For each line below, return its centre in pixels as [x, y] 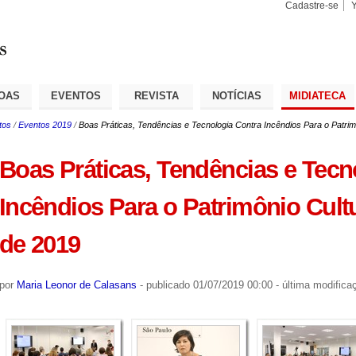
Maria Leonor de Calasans [76, 284]
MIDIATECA [318, 95]
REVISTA [156, 95]
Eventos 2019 [44, 124]
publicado [168, 284]
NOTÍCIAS [237, 95]
